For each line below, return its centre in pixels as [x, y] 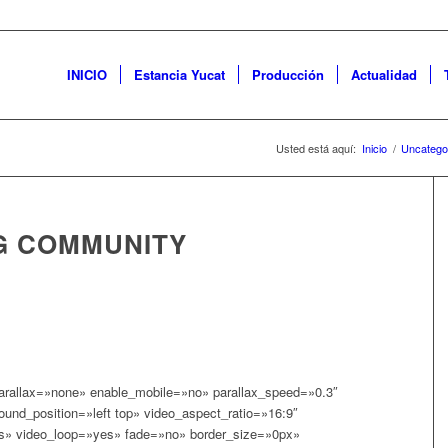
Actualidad [384, 74]
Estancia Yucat [179, 74]
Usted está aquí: [316, 148]
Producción [288, 74]
